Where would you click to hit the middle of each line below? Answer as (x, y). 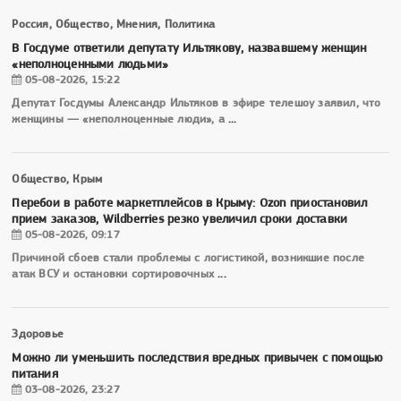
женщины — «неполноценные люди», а (120, 119)
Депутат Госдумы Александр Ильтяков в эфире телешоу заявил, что (196, 103)
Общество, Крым (57, 179)
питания (35, 374)
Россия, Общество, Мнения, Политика (114, 24)
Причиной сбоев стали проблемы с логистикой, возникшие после (188, 258)
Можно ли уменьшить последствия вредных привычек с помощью (197, 358)
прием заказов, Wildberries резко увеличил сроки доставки (180, 219)
